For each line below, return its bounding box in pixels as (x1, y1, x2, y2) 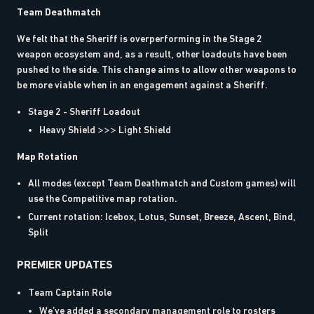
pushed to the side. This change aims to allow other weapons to (17, 63, 296, 75)
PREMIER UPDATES (17, 257, 113, 271)
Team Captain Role (28, 286, 111, 298)
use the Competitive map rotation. (28, 192, 177, 204)
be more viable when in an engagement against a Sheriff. (17, 78, 268, 90)
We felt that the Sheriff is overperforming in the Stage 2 (17, 32, 262, 44)
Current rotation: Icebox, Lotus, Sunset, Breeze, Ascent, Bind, (28, 210, 296, 222)
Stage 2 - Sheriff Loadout (28, 105, 140, 117)
